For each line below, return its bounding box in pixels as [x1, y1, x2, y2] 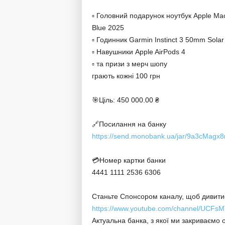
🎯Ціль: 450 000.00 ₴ [91, 96, 159, 104]
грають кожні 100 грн [91, 72, 160, 80]
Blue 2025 [91, 24, 124, 32]
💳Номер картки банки [91, 156, 166, 164]
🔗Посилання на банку [91, 120, 166, 128]
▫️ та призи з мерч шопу [91, 60, 167, 68]
